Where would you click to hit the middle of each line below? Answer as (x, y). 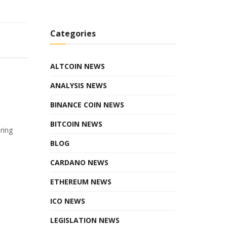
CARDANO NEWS (79, 162)
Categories (73, 33)
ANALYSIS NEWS (78, 85)
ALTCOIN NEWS (77, 66)
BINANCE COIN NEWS (87, 104)
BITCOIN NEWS (76, 124)
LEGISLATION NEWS (85, 220)
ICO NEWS (67, 201)
